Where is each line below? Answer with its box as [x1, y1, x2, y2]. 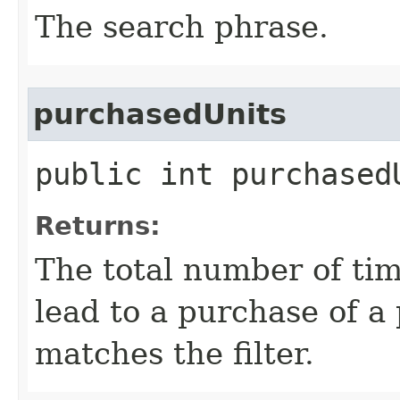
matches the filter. [35, 335, 314, 371]
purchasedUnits [33, 97, 287, 130]
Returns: [35, 210, 161, 241]
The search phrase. [35, 8, 329, 45]
